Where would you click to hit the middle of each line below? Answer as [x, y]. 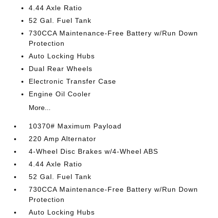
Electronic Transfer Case [73, 81]
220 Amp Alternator [63, 139]
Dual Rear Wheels [61, 69]
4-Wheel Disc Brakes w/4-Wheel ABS [94, 151]
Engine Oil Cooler [60, 94]
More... [40, 108]
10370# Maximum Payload [75, 126]
